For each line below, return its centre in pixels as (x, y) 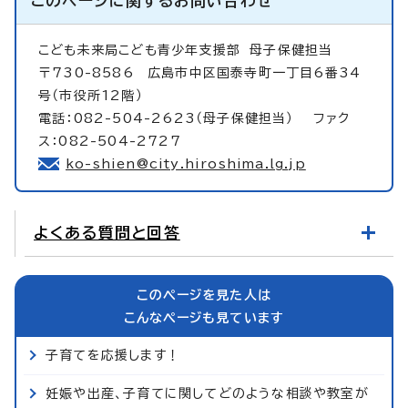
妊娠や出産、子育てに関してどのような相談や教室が (207, 393)
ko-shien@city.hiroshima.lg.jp (186, 163)
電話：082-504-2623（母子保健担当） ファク (194, 118)
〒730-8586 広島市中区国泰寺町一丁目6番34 (200, 72)
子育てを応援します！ (113, 355)
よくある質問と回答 (107, 232)
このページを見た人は (204, 295)
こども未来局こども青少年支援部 (144, 50)
